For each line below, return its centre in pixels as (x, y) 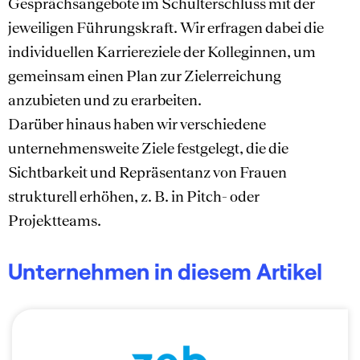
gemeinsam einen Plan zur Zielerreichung (145, 75)
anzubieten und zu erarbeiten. (105, 99)
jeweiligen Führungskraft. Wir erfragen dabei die (166, 27)
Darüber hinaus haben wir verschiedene (137, 123)
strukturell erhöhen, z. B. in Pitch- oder (134, 196)
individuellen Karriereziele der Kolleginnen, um (162, 51)
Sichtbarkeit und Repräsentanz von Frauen (147, 172)
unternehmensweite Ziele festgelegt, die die (148, 147)
